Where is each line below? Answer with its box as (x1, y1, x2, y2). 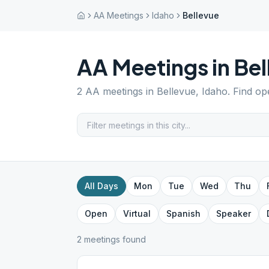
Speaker (216, 208, 251, 219)
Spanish (166, 208, 201, 219)
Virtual (123, 208, 151, 219)
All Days (85, 181, 118, 191)
